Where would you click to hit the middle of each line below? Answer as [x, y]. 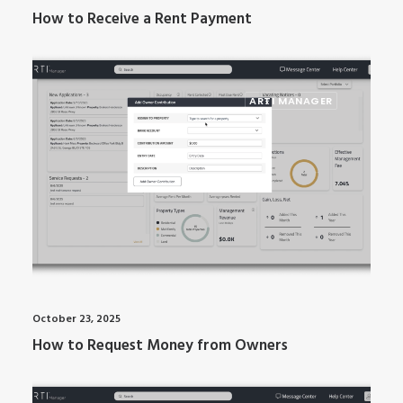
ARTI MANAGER [291, 101]
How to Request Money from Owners [160, 345]
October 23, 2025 [76, 319]
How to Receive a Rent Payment [142, 19]
